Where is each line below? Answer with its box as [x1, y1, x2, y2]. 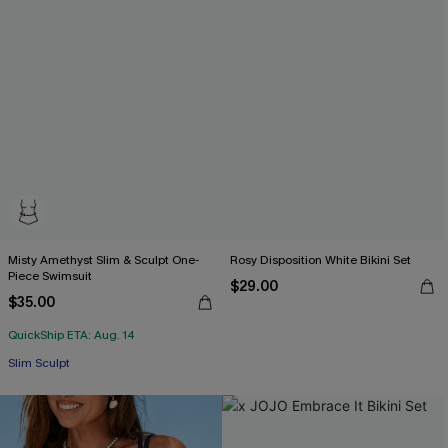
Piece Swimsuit [8, 268, 92, 284]
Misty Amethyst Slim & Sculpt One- [8, 252, 199, 268]
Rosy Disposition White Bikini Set [230, 252, 411, 268]
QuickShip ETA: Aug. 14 [8, 327, 135, 343]
